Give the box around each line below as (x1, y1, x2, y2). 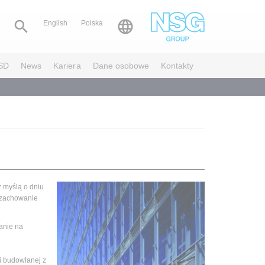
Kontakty (160, 61, 194, 70)
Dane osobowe (92, 61, 149, 70)
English (43, 19, 67, 27)
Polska (80, 19, 103, 27)
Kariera (53, 61, 81, 70)
